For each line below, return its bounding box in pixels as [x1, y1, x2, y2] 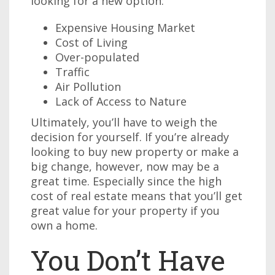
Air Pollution [55, 79, 121, 94]
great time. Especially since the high [31, 174, 222, 188]
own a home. [31, 218, 98, 233]
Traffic [55, 64, 90, 79]
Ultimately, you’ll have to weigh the [31, 115, 217, 130]
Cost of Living [55, 35, 128, 50]
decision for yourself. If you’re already [31, 130, 229, 144]
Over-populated [55, 50, 139, 64]
